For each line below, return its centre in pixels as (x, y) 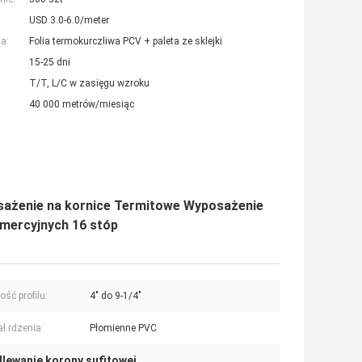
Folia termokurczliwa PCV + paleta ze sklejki (126, 41)
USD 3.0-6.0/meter (69, 20)
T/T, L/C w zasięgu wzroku (89, 83)
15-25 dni (50, 62)
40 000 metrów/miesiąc (82, 104)
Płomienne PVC (123, 328)
